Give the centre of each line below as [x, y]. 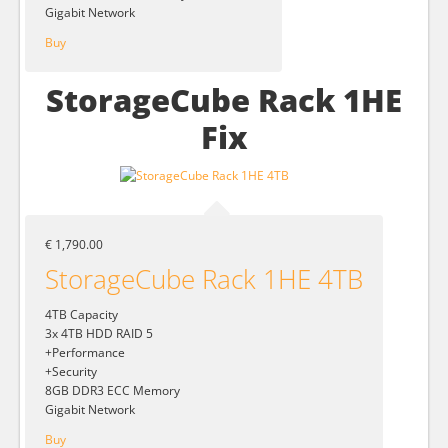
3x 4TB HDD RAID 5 [99, 334]
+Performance [85, 353]
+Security [71, 372]
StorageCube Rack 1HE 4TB [204, 279]
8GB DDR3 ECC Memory [112, 391]
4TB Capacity [81, 315]
